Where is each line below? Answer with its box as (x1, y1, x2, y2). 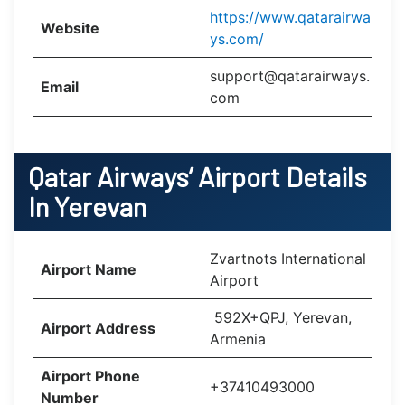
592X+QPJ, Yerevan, (210, 307, 352, 326)
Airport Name (41, 259, 137, 278)
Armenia (210, 329, 266, 348)
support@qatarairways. (210, 66, 370, 85)
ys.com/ (210, 29, 264, 48)
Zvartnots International (210, 249, 366, 268)
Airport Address (41, 318, 155, 337)
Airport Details (193, 159, 367, 193)
